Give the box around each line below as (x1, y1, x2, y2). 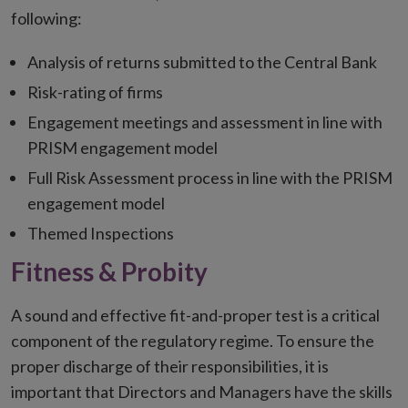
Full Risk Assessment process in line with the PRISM (27, 168, 393, 188)
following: (11, 8, 82, 28)
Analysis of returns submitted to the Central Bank (27, 52, 380, 72)
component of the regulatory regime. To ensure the (11, 331, 374, 351)
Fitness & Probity (11, 256, 208, 287)
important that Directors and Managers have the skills (11, 382, 393, 402)
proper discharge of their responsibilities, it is (11, 356, 329, 376)
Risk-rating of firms (27, 82, 166, 102)
